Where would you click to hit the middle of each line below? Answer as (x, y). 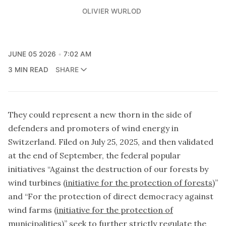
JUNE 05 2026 (32, 54)
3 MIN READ (28, 69)
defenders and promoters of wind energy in (93, 128)
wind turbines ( (37, 182)
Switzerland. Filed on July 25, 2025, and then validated (111, 142)
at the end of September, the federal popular (94, 155)
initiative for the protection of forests (139, 182)
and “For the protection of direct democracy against (111, 196)
